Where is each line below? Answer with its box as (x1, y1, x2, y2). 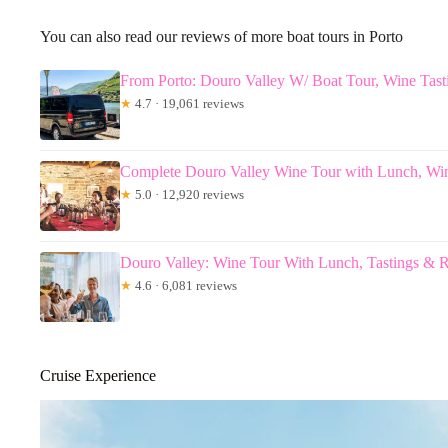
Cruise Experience (40, 367, 156, 385)
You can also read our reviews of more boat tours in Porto (40, 28, 403, 46)
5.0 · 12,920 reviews (132, 187, 244, 203)
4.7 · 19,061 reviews (132, 96, 244, 112)
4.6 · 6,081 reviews (132, 278, 237, 294)
